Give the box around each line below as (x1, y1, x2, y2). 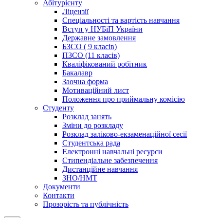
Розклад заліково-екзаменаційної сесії (62, 130, 187, 139)
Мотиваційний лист (62, 86, 129, 95)
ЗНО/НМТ (62, 174, 97, 182)
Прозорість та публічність (43, 200, 128, 209)
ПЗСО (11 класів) (62, 51, 120, 60)
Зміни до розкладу (62, 121, 123, 130)
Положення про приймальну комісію (62, 95, 185, 104)
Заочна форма (62, 77, 108, 86)
